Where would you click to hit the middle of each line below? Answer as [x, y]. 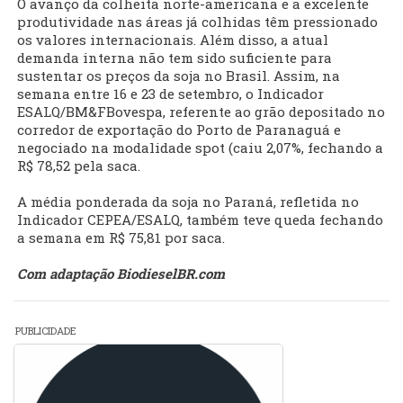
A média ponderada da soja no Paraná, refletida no [188, 202]
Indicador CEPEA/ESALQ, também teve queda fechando [200, 220]
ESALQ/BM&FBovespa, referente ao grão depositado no [201, 112]
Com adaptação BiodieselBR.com [121, 274]
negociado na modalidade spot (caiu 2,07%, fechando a [200, 148]
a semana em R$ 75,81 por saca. [121, 238]
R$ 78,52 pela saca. [79, 166]
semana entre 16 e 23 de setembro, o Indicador [170, 94]
